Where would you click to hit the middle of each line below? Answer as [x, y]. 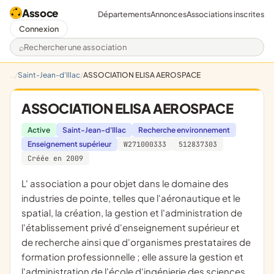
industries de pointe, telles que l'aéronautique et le [131, 198]
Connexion [39, 29]
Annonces [168, 14]
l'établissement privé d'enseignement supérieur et [131, 227]
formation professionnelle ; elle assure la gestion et [132, 257]
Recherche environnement [184, 130]
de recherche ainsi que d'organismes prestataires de [136, 242]
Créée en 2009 [55, 158]
